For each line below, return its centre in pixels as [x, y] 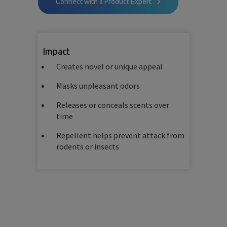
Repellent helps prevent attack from [120, 135]
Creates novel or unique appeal [109, 66]
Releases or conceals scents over [113, 105]
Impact [56, 51]
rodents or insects [88, 146]
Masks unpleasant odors [98, 86]
